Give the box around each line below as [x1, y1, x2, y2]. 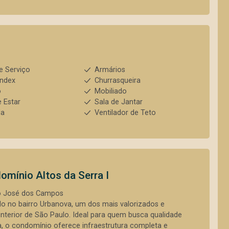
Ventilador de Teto [94, 108, 156, 117]
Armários [94, 65, 125, 74]
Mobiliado [94, 87, 127, 96]
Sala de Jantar [94, 98, 143, 106]
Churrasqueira [94, 76, 141, 85]
